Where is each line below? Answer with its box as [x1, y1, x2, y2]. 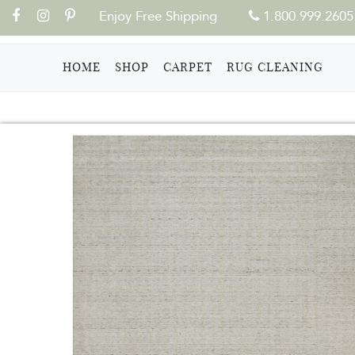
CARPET [163, 59, 212, 75]
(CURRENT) [100, 59, 168, 74]
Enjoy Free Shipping [99, 8, 217, 24]
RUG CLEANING [227, 59, 323, 75]
